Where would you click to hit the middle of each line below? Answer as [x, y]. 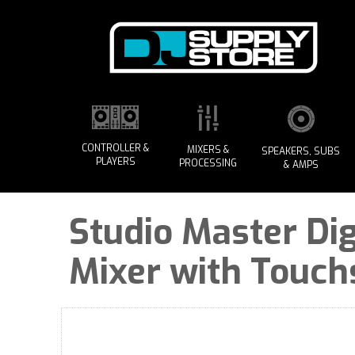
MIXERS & [208, 150]
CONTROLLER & [115, 148]
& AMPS [301, 165]
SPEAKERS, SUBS [301, 151]
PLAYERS [115, 162]
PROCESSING [208, 163]
